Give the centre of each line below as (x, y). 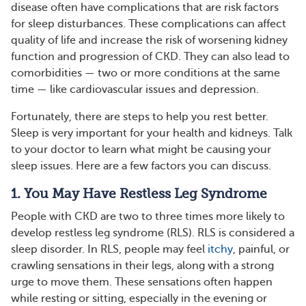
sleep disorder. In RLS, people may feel (108, 249)
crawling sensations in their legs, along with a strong (142, 266)
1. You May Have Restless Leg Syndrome (139, 194)
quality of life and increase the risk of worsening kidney (149, 40)
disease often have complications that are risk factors (145, 8)
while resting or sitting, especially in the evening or (139, 298)
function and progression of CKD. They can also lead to (150, 57)
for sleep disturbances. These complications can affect (149, 24)
